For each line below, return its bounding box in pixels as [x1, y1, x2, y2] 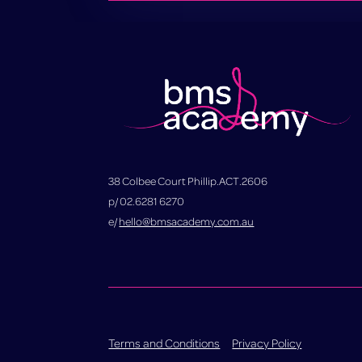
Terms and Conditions [108, 335, 221, 351]
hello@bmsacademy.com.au [119, 214, 255, 229]
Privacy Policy [232, 335, 302, 351]
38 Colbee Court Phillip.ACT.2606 [108, 174, 268, 188]
